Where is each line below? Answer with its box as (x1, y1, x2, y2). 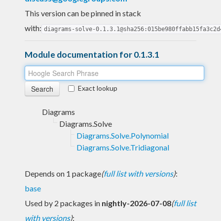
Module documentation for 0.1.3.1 (25, 49, 159, 60)
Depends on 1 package (25, 168, 101, 178)
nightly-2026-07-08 (102, 198, 171, 208)
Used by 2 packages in (25, 198, 102, 208)
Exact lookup (78, 83, 117, 92)
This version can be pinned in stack (25, 8, 141, 18)
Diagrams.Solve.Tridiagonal (76, 142, 169, 152)
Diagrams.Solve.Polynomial (76, 130, 169, 140)
